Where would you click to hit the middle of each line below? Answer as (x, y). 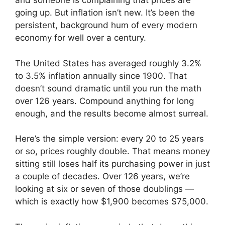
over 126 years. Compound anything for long (104, 101)
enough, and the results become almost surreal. (112, 113)
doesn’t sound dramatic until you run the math (108, 88)
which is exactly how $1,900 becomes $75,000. (112, 202)
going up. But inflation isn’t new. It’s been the (105, 13)
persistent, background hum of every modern (106, 25)
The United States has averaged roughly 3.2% (108, 63)
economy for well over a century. (81, 38)
